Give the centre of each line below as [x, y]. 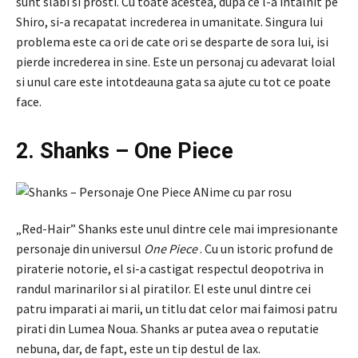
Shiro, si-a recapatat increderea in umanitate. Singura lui [169, 21]
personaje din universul [80, 248]
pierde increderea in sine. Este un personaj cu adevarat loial [176, 61]
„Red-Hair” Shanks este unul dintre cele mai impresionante [177, 228]
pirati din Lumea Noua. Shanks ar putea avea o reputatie [167, 328]
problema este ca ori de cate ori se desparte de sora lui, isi [172, 41]
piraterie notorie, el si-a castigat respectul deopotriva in [170, 268]
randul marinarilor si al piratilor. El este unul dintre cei [163, 288]
